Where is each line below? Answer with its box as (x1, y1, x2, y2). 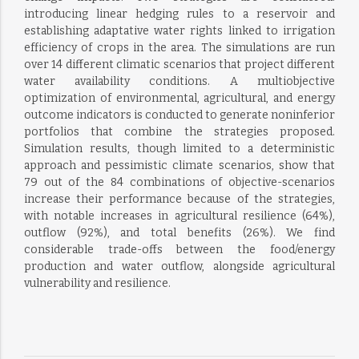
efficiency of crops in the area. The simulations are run (23, 41, 336, 54)
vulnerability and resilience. (23, 276, 171, 290)
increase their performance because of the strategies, (23, 192, 336, 206)
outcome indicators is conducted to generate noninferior (23, 108, 336, 122)
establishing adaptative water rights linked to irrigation (23, 24, 336, 38)
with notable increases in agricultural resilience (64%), (23, 209, 336, 223)
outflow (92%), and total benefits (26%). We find (23, 226, 336, 240)
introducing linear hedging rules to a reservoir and (23, 7, 336, 21)
